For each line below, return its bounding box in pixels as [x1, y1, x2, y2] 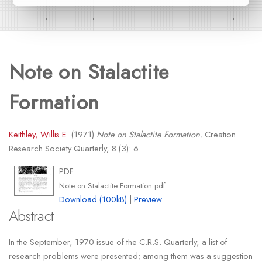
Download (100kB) [59, 193, 127, 206]
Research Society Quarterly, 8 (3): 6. [8, 142, 141, 155]
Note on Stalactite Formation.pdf [59, 180, 166, 192]
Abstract [8, 205, 54, 227]
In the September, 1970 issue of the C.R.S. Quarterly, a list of [8, 235, 227, 248]
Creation [202, 128, 236, 141]
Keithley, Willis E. [8, 128, 69, 141]
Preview [134, 193, 163, 206]
